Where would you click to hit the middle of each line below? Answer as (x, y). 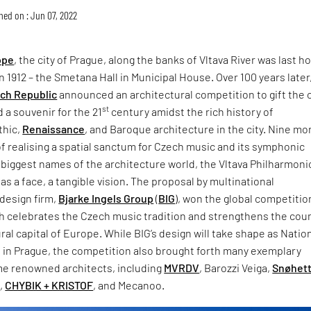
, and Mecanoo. (129, 285)
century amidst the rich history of (192, 111)
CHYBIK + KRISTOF (49, 285)
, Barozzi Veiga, (236, 267)
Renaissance (54, 128)
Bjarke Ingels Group (106, 198)
